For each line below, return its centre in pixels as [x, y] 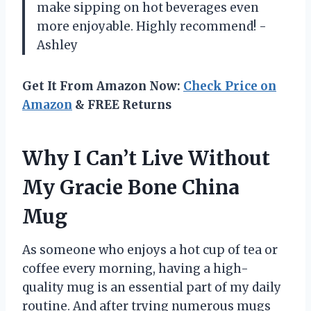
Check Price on [230, 86]
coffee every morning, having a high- [135, 269]
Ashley [57, 45]
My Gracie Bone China [131, 188]
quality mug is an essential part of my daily [152, 288]
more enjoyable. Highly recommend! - [152, 27]
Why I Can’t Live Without [146, 159]
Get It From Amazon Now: [103, 86]
